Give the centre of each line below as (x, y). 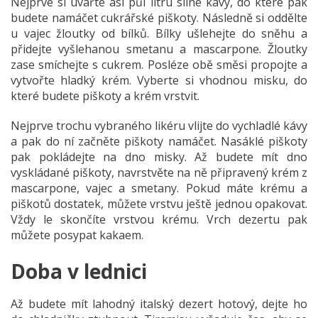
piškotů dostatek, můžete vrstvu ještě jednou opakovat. (159, 203)
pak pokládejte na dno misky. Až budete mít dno (159, 157)
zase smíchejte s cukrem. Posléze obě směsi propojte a (159, 64)
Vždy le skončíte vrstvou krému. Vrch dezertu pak (159, 219)
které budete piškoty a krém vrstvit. (105, 95)
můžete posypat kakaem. (77, 235)
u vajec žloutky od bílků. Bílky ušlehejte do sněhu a (159, 33)
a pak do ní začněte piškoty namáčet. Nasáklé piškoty (159, 141)
